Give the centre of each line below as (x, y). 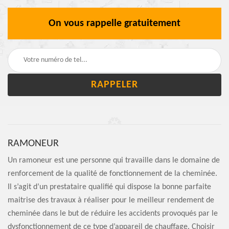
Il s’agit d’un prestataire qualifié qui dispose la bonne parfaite (109, 187)
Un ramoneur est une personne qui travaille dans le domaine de (114, 160)
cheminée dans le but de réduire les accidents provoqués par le (113, 213)
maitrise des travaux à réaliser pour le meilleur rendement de (111, 200)
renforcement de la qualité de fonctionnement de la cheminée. (112, 174)
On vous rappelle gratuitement (114, 23)
